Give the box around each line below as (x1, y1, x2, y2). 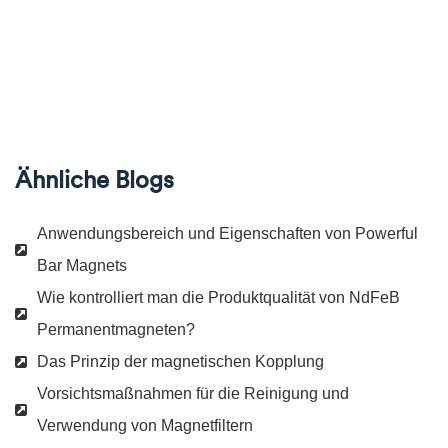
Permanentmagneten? (37, 321, 195, 338)
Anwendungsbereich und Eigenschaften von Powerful (37, 225, 418, 242)
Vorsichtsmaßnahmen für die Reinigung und (37, 385, 349, 402)
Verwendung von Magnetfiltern (37, 417, 253, 434)
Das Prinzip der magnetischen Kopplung (37, 353, 324, 370)
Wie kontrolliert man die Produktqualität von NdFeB (37, 289, 400, 306)
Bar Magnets (37, 257, 127, 274)
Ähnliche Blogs (15, 164, 174, 194)
